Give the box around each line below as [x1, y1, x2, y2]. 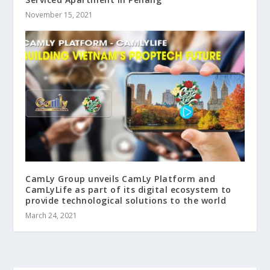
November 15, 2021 [25, 9, 93, 20]
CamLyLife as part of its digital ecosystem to [25, 184, 231, 196]
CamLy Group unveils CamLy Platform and [25, 173, 216, 185]
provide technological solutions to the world [25, 195, 227, 207]
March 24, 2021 [25, 210, 78, 221]
